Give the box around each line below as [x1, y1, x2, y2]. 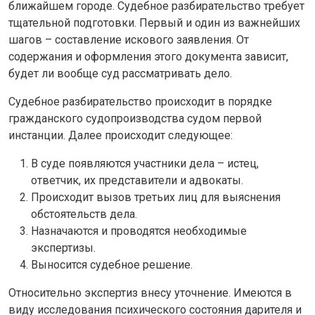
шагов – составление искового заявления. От [8, 32, 249, 46]
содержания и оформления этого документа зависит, [8, 49, 288, 63]
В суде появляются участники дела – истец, [31, 156, 259, 170]
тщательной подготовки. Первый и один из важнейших [8, 15, 300, 30]
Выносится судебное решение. [31, 257, 193, 271]
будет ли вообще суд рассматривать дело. [8, 66, 232, 80]
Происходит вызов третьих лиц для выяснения [31, 190, 281, 204]
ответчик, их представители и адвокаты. [31, 173, 243, 187]
